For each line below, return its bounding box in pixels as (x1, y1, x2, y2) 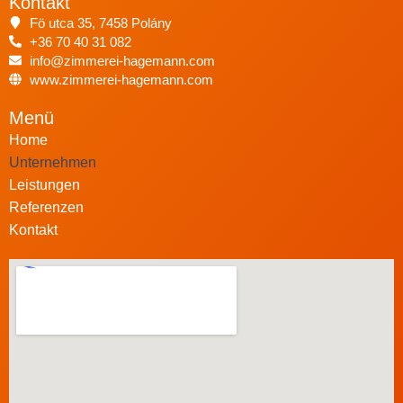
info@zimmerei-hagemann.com (29, 52, 215, 68)
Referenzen (9, 199, 84, 215)
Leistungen (9, 176, 80, 193)
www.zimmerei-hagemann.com (29, 71, 213, 87)
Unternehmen (9, 154, 96, 170)
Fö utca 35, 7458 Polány (29, 14, 172, 31)
